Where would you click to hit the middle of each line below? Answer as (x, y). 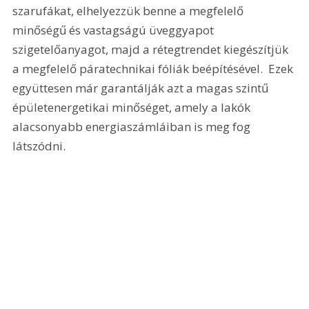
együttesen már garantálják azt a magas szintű (142, 88)
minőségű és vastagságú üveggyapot (115, 30)
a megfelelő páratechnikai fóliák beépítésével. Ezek (154, 68)
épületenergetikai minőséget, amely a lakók (133, 107)
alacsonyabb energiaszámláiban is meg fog (133, 126)
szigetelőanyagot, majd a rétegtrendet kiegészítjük (152, 49)
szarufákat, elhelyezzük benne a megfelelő (130, 10)
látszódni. (39, 146)
